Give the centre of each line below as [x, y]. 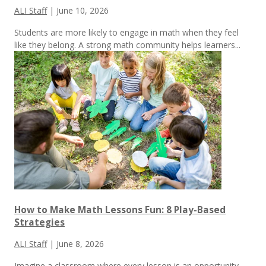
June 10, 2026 [83, 11]
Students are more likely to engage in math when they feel [126, 33]
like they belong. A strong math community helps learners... [127, 45]
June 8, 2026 [80, 243]
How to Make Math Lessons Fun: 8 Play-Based [120, 210]
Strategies [39, 222]
